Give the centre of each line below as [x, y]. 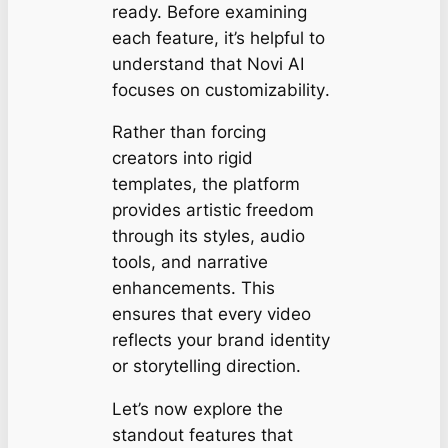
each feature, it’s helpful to [218, 37]
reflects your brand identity [220, 340]
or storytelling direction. [206, 366]
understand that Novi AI [207, 63]
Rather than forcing [188, 132]
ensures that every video [211, 314]
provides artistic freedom [212, 210]
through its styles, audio [208, 236]
